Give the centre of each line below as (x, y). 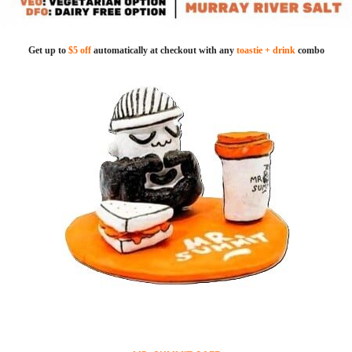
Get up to (48, 51)
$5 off (79, 51)
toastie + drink (266, 51)
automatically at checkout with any (163, 51)
